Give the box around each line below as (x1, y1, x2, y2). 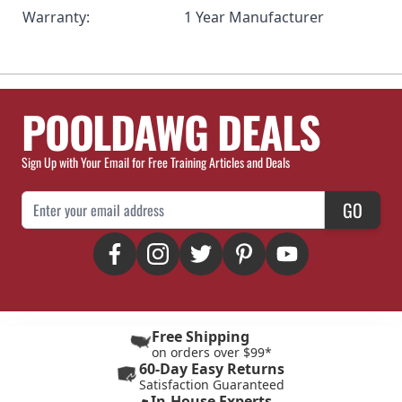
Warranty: (22, 7, 90, 27)
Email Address (21, 190, 95, 212)
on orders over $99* (152, 344, 272, 361)
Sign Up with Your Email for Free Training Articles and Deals (22, 153, 290, 171)
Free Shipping (152, 327, 249, 346)
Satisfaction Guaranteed (139, 376, 284, 393)
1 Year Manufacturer (184, 7, 324, 27)
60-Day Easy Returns (139, 359, 284, 379)
